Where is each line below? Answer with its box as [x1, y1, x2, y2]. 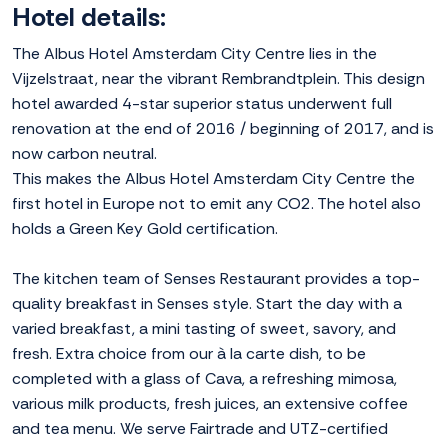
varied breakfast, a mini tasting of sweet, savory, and [12, 318, 396, 340]
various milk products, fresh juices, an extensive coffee [12, 393, 408, 415]
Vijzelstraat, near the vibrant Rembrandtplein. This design [12, 68, 425, 90]
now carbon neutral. [12, 143, 157, 165]
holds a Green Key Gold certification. [12, 218, 278, 240]
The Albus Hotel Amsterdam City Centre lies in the [12, 43, 377, 65]
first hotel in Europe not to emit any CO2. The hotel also [12, 193, 421, 215]
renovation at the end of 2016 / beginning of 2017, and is [12, 118, 434, 140]
